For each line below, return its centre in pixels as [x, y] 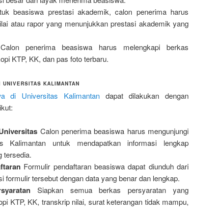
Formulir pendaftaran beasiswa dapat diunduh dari [105, 166]
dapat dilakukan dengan [144, 95]
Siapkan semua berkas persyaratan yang [110, 190]
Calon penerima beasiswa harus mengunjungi [113, 131]
